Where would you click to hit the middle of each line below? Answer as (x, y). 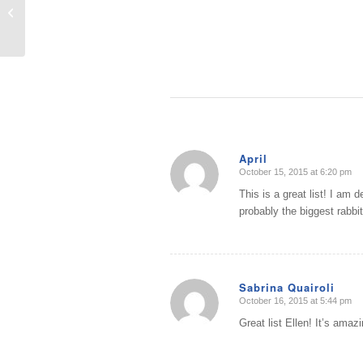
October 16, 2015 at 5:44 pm (295, 300)
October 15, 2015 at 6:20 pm (295, 172)
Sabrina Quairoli (287, 287)
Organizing (53, 20)
